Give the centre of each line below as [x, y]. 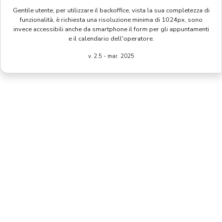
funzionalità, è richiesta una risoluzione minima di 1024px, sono [111, 20]
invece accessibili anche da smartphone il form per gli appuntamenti [111, 29]
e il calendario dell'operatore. [111, 38]
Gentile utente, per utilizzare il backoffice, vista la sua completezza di [111, 10]
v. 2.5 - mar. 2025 [111, 56]
